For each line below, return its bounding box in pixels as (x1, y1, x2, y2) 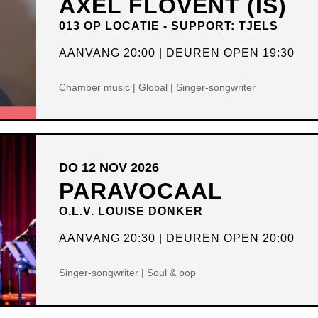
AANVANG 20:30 (59, 232, 156, 245)
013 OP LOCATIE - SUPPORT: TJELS (59, 20, 279, 33)
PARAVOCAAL (59, 178, 224, 204)
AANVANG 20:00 (59, 47, 156, 60)
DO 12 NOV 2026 (59, 160, 160, 175)
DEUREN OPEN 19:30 (166, 47, 295, 60)
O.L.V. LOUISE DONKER (59, 205, 204, 218)
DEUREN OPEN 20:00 (166, 232, 295, 245)
